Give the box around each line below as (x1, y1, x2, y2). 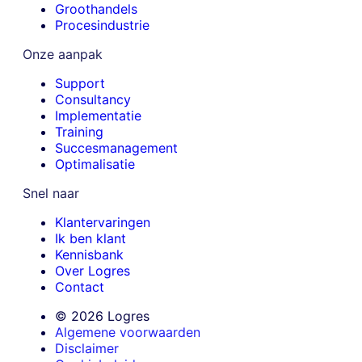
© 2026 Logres (55, 307, 149, 324)
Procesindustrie (55, 16, 149, 33)
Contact (55, 278, 104, 295)
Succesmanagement (55, 139, 178, 156)
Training (55, 123, 103, 140)
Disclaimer (55, 339, 119, 356)
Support (55, 74, 105, 91)
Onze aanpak (23, 45, 103, 62)
